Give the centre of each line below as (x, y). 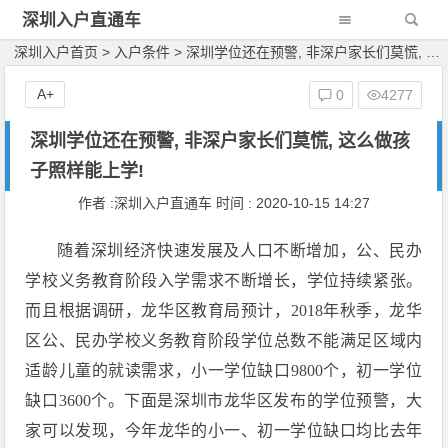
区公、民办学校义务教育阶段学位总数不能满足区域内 (224, 340)
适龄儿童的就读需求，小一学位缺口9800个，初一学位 (224, 370)
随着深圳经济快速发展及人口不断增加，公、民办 (240, 250)
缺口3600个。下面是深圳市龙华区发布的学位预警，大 (224, 400)
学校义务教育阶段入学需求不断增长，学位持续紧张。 (224, 280)
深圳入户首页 (56, 52)
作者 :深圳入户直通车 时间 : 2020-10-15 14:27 (223, 203)
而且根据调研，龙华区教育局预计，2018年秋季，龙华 (224, 310)
